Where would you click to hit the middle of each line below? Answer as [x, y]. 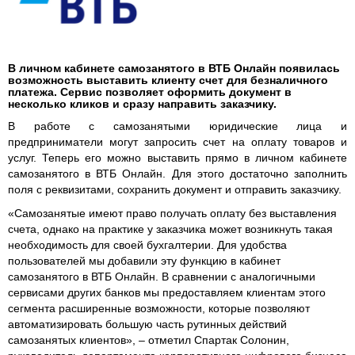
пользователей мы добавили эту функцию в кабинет [144, 260]
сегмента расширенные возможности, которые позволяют [159, 308]
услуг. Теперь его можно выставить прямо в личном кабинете [177, 157]
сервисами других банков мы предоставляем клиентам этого [167, 292]
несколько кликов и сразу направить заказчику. [142, 103]
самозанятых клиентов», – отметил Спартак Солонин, [149, 340]
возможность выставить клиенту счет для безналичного [168, 80]
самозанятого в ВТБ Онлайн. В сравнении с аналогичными [162, 276]
